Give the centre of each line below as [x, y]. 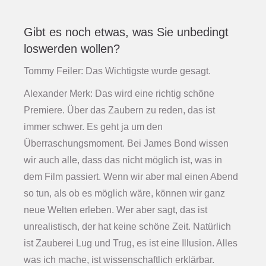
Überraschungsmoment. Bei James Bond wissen [126, 144]
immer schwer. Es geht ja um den [93, 127]
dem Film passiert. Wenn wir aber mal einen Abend [131, 177]
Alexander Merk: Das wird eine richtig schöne [119, 94]
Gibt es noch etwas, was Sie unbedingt [126, 32]
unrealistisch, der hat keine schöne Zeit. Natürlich [127, 227]
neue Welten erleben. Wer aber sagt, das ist [115, 210]
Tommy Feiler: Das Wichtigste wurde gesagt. [117, 71]
